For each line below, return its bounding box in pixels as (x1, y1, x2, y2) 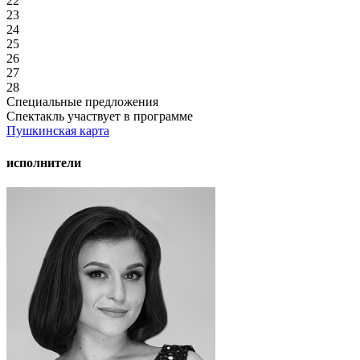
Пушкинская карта (6, 124, 109, 138)
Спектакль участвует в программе (6, 109, 193, 124)
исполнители (6, 155, 81, 170)
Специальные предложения (6, 95, 158, 109)
